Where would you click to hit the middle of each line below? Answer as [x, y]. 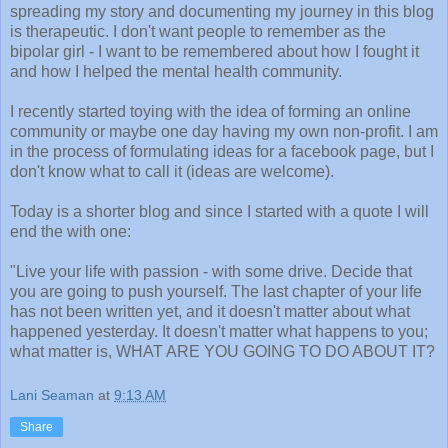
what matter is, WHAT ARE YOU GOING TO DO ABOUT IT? [222, 351]
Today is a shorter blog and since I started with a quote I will [219, 211]
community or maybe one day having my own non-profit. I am [224, 131]
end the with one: [70, 231]
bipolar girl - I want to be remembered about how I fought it [214, 51]
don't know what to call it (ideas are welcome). [172, 171]
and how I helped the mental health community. [176, 71]
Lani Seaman [52, 394]
